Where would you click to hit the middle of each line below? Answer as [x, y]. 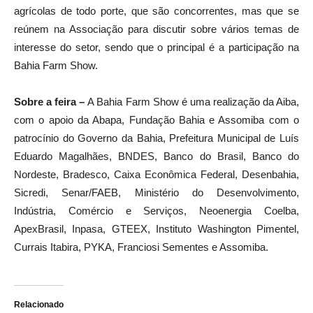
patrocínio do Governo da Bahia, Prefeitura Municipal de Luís [156, 138]
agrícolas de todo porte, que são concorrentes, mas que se [156, 11]
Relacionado [39, 305]
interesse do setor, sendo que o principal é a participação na [156, 48]
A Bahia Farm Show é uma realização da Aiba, [192, 102]
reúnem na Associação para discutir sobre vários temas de [156, 29]
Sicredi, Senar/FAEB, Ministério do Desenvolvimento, [156, 193]
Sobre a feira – [50, 102]
